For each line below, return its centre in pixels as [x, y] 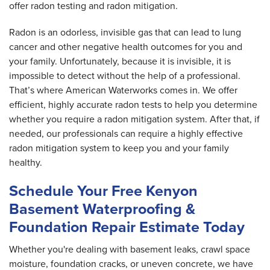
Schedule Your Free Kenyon [103, 191]
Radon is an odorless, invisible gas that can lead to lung [125, 33]
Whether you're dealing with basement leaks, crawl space [130, 250]
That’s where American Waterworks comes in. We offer [123, 90]
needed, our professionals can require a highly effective [126, 134]
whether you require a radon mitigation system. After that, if [134, 119]
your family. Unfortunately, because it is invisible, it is [120, 61]
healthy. [26, 163]
